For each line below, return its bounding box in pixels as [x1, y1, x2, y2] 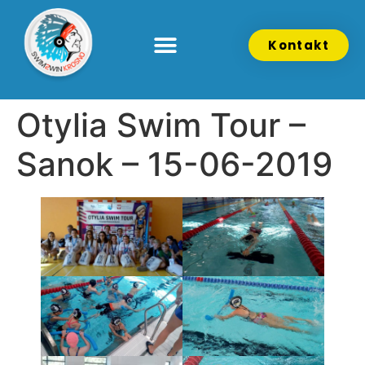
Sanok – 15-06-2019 [16, 143, 332, 184]
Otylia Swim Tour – [16, 104, 306, 145]
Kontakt [268, 37, 329, 55]
